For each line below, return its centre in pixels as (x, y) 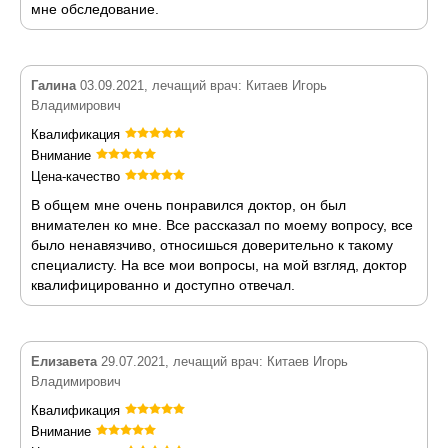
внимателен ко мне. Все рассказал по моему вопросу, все (222, 225)
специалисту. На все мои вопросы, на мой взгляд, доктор (219, 265)
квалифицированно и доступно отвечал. (163, 285)
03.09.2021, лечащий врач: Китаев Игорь (201, 85)
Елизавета (64, 361)
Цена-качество (75, 176)
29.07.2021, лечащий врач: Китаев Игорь (222, 361)
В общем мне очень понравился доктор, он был (188, 205)
